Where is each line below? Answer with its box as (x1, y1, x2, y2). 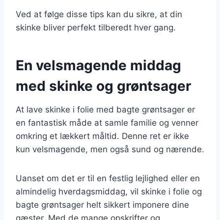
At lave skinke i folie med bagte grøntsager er (16, 104, 195, 114)
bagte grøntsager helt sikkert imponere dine (16, 199, 189, 210)
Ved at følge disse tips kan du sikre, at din (16, 9, 182, 19)
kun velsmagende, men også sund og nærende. (16, 144, 204, 154)
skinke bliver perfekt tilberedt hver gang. (16, 22, 176, 32)
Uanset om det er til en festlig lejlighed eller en (16, 173, 200, 183)
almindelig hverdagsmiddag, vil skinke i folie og (16, 186, 202, 196)
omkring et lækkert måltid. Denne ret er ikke (16, 131, 189, 141)
